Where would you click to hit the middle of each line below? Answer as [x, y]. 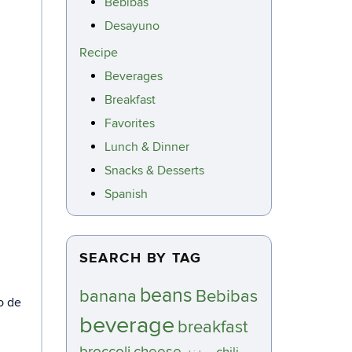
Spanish [126, 194]
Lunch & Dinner [147, 147]
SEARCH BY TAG [140, 258]
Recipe [98, 53]
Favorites [129, 123]
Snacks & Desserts [154, 170]
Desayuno [132, 26]
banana [108, 297]
